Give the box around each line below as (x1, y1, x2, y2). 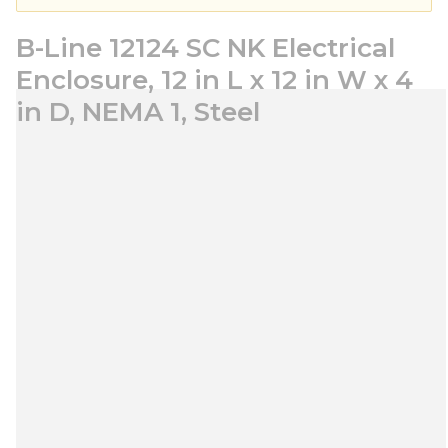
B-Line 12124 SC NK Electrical (16, 32, 395, 64)
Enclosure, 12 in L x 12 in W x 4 (16, 64, 413, 96)
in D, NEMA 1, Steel (16, 96, 260, 128)
